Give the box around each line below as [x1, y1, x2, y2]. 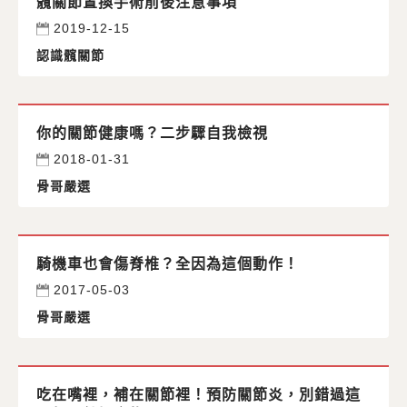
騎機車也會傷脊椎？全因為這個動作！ [36, 256, 299, 273]
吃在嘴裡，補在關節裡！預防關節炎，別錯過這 [36, 387, 361, 403]
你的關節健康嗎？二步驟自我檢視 [36, 125, 268, 142]
